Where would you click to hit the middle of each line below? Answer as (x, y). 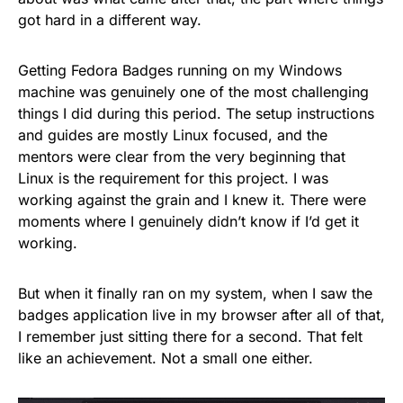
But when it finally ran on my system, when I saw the (195, 293)
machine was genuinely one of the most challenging (193, 92)
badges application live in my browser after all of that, (201, 315)
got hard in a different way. (110, 20)
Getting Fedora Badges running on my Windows (180, 70)
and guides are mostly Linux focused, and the (173, 135)
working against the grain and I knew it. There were (192, 200)
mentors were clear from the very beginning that (182, 157)
